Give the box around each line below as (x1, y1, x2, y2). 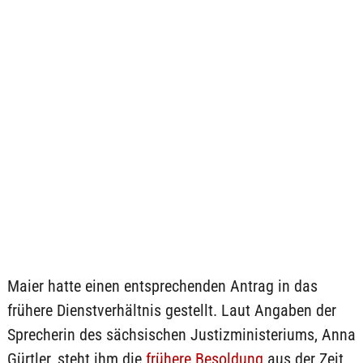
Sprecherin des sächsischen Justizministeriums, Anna (6, 325, 356, 344)
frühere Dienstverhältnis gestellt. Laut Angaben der (6, 301, 336, 320)
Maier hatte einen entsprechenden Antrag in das (6, 276, 318, 296)
